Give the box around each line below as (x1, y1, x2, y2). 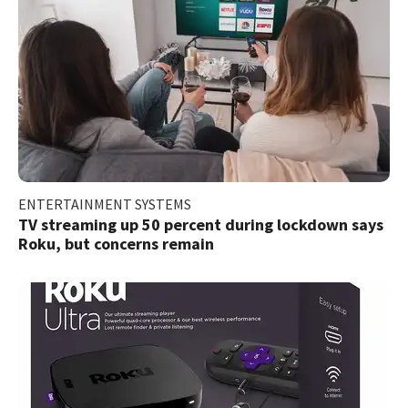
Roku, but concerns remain (18, 232, 214, 254)
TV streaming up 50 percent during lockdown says (18, 213, 383, 235)
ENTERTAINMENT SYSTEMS (18, 194, 191, 213)
